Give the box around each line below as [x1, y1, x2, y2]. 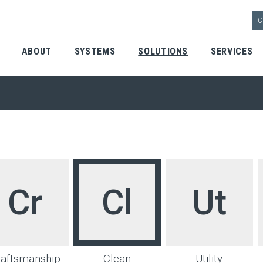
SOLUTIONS [138, 45, 188, 57]
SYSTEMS [74, 45, 116, 57]
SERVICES [211, 45, 253, 57]
